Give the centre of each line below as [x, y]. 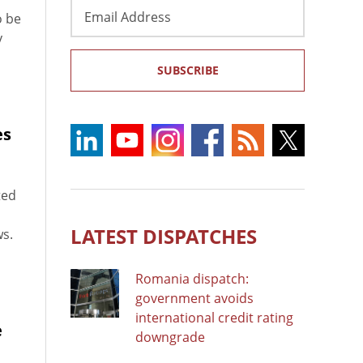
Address [95, 25]
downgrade [170, 337]
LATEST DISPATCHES [164, 236]
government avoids [194, 298]
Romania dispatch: [192, 278]
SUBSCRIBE [188, 70]
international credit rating [214, 317]
